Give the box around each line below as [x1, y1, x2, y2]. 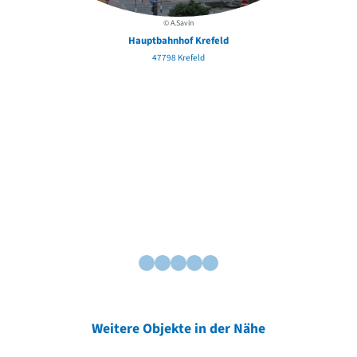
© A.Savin [163, 17, 194, 29]
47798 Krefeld [152, 51, 205, 64]
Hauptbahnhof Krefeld [128, 33, 229, 48]
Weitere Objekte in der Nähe [92, 319, 265, 339]
